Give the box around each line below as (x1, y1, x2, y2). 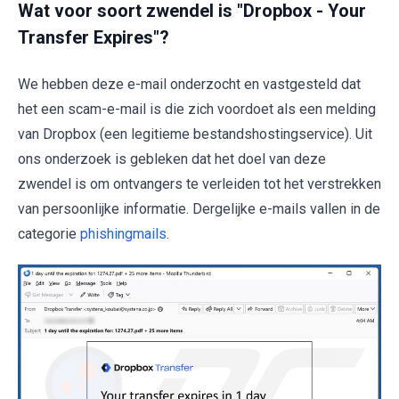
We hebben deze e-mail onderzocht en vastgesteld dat (18, 76, 361, 93)
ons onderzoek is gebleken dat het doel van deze (18, 151, 326, 167)
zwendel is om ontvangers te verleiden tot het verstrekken (18, 175, 381, 192)
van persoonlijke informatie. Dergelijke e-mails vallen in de (18, 200, 380, 217)
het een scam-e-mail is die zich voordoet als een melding (18, 101, 376, 118)
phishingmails (80, 225, 167, 242)
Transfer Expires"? (18, 27, 169, 48)
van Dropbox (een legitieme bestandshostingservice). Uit (18, 126, 372, 142)
